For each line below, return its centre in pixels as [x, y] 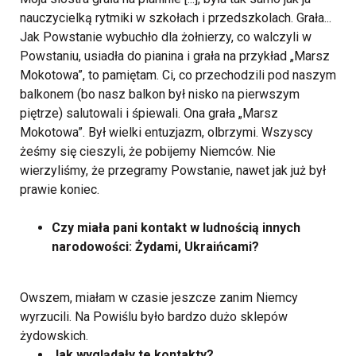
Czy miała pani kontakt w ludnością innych [176, 228]
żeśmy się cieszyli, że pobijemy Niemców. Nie [148, 151]
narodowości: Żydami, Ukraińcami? [155, 247]
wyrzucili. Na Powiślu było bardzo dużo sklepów [154, 317]
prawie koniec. [60, 190]
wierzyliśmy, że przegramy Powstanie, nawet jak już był [173, 170]
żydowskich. [54, 336]
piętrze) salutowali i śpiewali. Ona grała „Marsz [149, 113]
